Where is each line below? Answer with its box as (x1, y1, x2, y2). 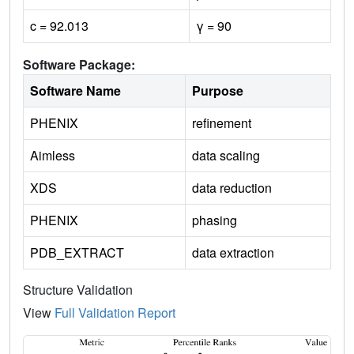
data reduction (192, 178, 272, 197)
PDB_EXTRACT (30, 243, 124, 262)
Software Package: (23, 55, 135, 73)
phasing (192, 210, 237, 229)
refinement (192, 113, 251, 132)
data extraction (192, 243, 274, 262)
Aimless (30, 145, 75, 164)
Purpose (192, 81, 243, 100)
